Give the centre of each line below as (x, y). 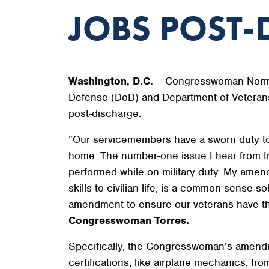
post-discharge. (105, 113)
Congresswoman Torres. (129, 220)
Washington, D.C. (111, 81)
